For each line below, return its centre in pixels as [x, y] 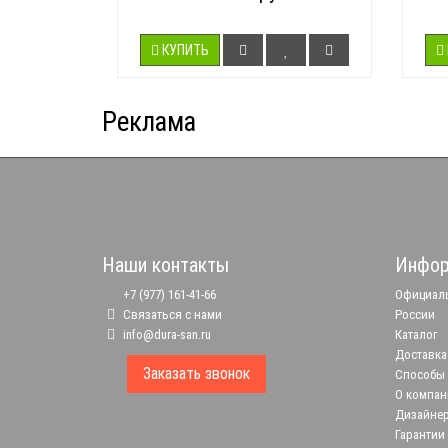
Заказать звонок [196, 373]
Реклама [149, 121]
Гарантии [419, 434]
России [414, 314]
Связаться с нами [171, 314]
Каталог [416, 334]
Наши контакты [165, 264]
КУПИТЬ [185, 49]
